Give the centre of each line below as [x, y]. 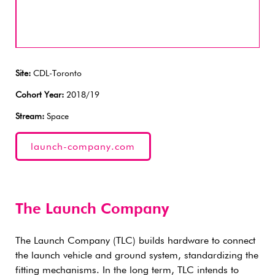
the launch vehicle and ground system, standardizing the [137, 256]
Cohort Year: [40, 95]
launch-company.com [83, 147]
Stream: [30, 117]
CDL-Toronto [56, 74]
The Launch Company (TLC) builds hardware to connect [135, 241]
